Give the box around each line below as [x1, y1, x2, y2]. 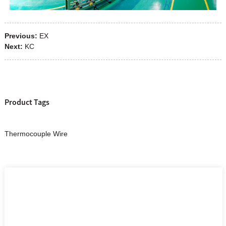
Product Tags [4, 96, 49, 107]
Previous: [4, 32, 37, 40]
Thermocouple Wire [4, 130, 68, 138]
